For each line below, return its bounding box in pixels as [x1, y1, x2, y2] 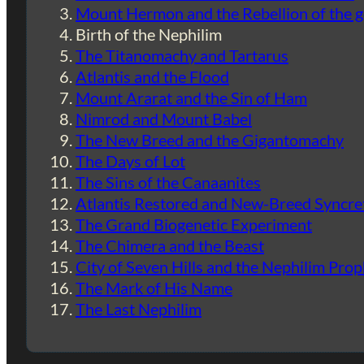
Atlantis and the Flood [76, 66, 229, 86]
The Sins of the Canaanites [76, 171, 261, 192]
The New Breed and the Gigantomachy [76, 129, 344, 149]
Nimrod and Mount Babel [76, 108, 252, 128]
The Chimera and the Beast [76, 235, 264, 255]
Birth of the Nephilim [76, 24, 222, 44]
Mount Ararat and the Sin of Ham [76, 87, 307, 107]
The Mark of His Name [76, 277, 232, 297]
